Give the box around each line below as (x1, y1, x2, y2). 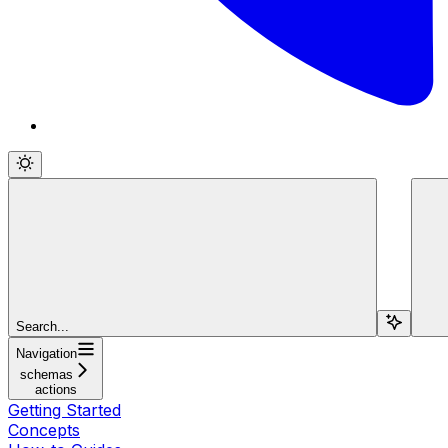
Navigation (16, 345, 77, 361)
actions (34, 381, 77, 397)
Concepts (8, 419, 80, 440)
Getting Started (8, 399, 121, 420)
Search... (16, 318, 69, 334)
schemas (20, 366, 73, 382)
